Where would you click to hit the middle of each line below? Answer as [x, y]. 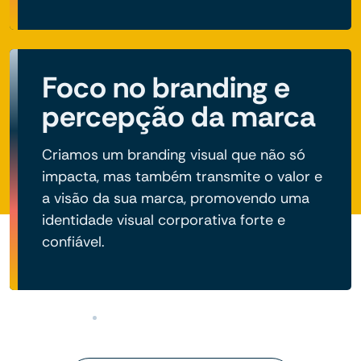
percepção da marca [179, 117]
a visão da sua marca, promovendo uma [176, 199]
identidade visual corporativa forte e [164, 220]
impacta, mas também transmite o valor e [182, 177]
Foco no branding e [166, 88]
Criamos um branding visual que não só [174, 155]
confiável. [73, 242]
